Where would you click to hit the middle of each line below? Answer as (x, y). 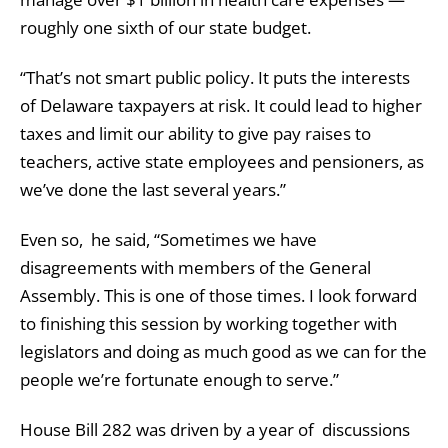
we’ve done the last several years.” (153, 190)
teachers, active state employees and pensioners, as (222, 162)
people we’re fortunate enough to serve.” (179, 380)
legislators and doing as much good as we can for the (223, 352)
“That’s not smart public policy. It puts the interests (215, 78)
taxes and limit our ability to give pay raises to (195, 134)
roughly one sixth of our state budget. (165, 28)
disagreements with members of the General (195, 268)
